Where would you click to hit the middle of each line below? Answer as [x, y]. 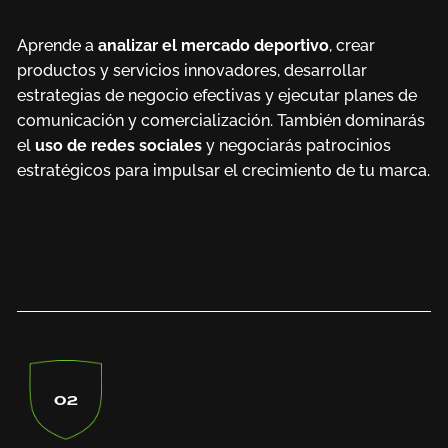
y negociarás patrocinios [296, 145]
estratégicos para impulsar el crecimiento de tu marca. [223, 170]
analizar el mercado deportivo [213, 45]
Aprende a [57, 45]
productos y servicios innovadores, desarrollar [191, 70]
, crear [351, 45]
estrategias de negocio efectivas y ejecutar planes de [216, 95]
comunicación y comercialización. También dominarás [220, 120]
